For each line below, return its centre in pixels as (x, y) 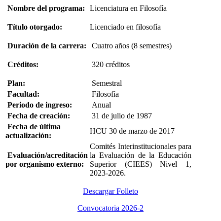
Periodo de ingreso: (39, 105)
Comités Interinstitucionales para (141, 146)
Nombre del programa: (46, 8)
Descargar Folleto (110, 191)
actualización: (28, 135)
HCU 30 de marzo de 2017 (132, 131)
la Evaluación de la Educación (141, 155)
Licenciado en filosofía (125, 27)
